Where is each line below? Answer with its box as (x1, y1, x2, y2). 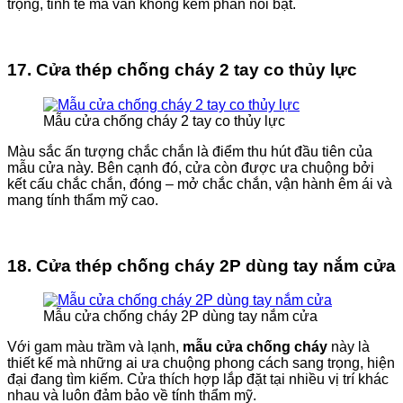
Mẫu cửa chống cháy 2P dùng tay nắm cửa (43, 309, 318, 325)
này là (327, 339, 370, 355)
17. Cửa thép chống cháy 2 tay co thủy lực (7, 60, 357, 80)
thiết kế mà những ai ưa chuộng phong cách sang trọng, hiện (7, 355, 395, 372)
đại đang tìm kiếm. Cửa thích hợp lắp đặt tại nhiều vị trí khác (7, 372, 389, 388)
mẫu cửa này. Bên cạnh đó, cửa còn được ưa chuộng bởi (7, 159, 374, 175)
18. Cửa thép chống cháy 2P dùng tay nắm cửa (7, 255, 396, 275)
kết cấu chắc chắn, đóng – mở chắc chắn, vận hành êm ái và (7, 175, 392, 192)
